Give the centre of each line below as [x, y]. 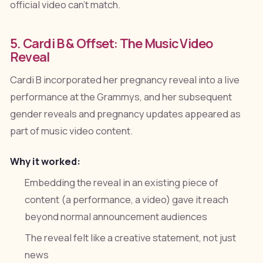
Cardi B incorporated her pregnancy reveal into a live [124, 80]
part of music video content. [71, 131]
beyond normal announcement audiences [116, 216]
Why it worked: [45, 161]
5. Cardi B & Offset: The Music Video [111, 43]
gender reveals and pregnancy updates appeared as [125, 114]
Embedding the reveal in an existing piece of [122, 182]
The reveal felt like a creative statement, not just [131, 238]
